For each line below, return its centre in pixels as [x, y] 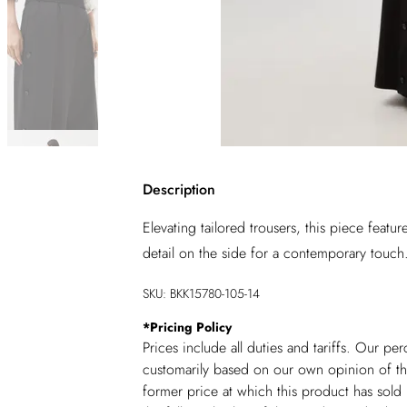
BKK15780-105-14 [215, 293]
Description [179, 189]
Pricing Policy [191, 327]
